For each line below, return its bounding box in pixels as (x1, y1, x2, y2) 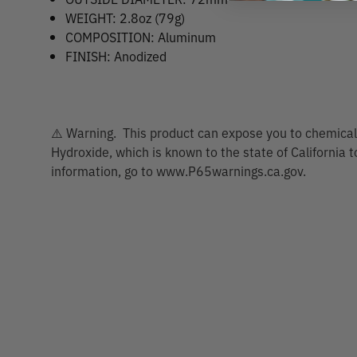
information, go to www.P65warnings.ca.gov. (51, 162, 306, 179)
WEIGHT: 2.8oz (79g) (65, 9, 186, 26)
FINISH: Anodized (65, 47, 167, 65)
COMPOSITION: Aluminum (65, 28, 217, 45)
